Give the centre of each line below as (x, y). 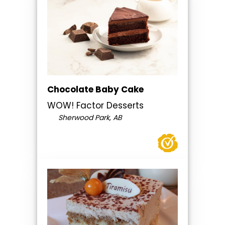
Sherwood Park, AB (89, 118)
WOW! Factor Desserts (95, 106)
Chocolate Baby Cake (95, 90)
